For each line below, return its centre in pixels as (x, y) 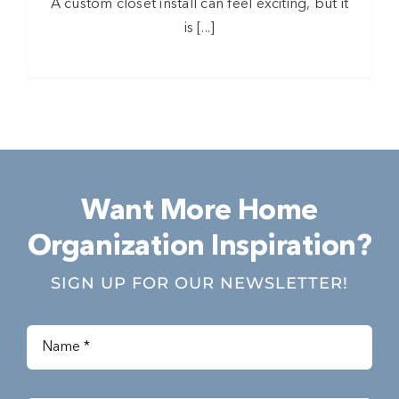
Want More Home (199, 212)
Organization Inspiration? (199, 248)
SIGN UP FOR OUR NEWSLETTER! (199, 284)
